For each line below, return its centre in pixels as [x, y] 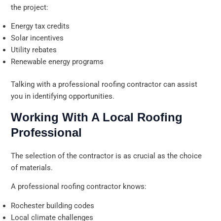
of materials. [32, 167]
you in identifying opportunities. [63, 96]
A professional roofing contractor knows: [79, 187]
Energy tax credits [40, 26]
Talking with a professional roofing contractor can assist [104, 84]
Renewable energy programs [57, 62]
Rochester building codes [53, 205]
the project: [30, 7]
